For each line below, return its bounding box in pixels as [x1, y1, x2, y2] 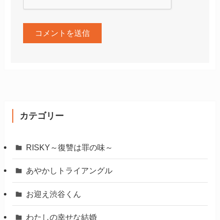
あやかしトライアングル [26, 166, 113, 175]
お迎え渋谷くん [26, 189, 82, 198]
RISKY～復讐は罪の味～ [26, 143, 113, 152]
